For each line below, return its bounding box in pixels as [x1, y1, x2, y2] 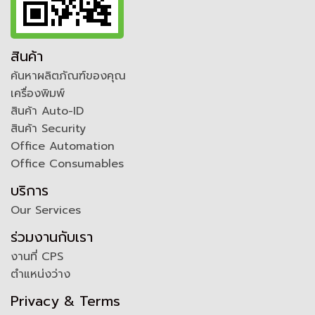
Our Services [11, 201, 81, 219]
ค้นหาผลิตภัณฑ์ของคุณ [11, 67, 126, 84]
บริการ [11, 179, 49, 201]
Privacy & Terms [11, 290, 120, 311]
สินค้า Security [11, 120, 86, 137]
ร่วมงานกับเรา [11, 226, 93, 247]
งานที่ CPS [11, 247, 63, 265]
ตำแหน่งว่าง [11, 265, 70, 283]
